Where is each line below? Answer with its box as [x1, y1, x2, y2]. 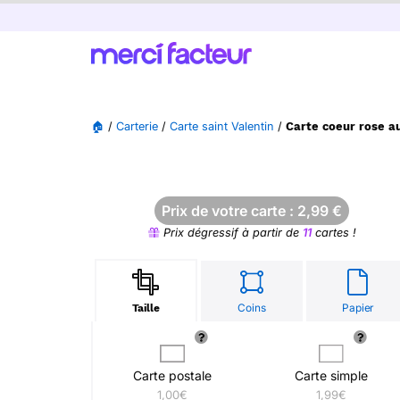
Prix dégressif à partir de [159, 226, 303, 239]
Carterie [116, 120, 158, 133]
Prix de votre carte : [162, 202, 297, 220]
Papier [342, 301, 374, 314]
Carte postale [133, 368, 212, 383]
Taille [131, 302, 160, 314]
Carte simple [295, 368, 368, 383]
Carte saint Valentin [170, 120, 274, 133]
